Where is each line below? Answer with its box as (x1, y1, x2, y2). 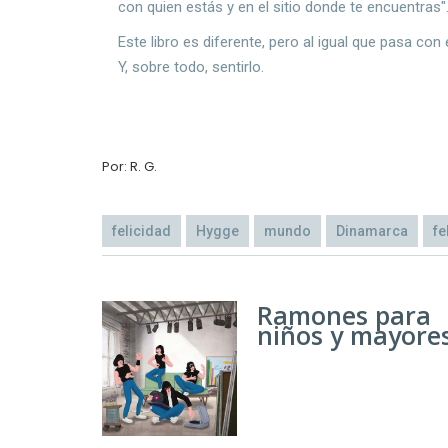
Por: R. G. (102, 156, 157, 176)
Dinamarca (336, 222, 408, 239)
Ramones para (257, 297, 431, 332)
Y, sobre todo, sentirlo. (118, 57, 269, 76)
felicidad (112, 222, 171, 239)
